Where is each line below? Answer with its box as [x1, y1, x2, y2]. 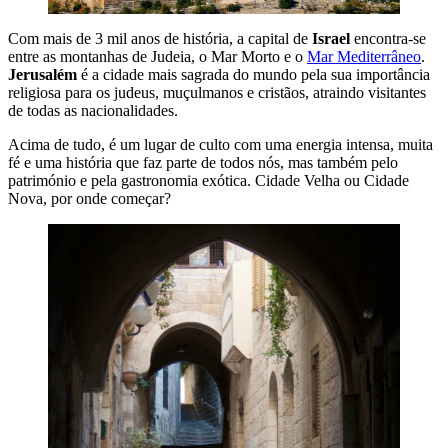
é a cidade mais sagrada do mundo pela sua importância [77, 65, 430, 83]
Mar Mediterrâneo [307, 47, 421, 65]
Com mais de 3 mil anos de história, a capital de [8, 29, 312, 47]
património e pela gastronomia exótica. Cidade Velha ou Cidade [8, 171, 409, 189]
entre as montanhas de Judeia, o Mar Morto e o [8, 47, 307, 65]
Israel [312, 29, 350, 47]
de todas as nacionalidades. [8, 101, 178, 119]
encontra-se [350, 29, 426, 47]
